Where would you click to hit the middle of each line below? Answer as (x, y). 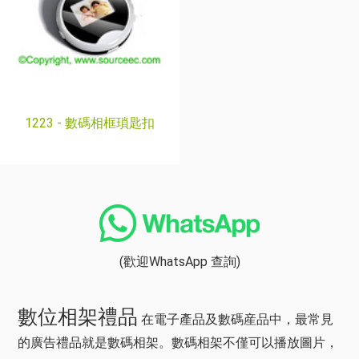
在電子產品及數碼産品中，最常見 (236, 319)
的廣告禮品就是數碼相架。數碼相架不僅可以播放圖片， (178, 343)
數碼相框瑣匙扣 (110, 123)
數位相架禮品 (78, 317)
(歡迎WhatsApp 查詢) (179, 262)
